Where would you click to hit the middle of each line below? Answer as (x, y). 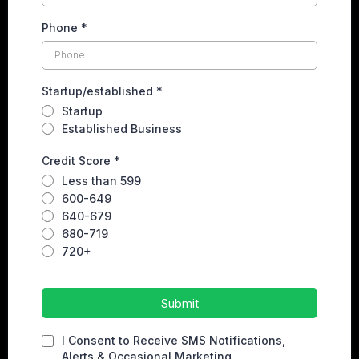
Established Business (122, 128)
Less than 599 (101, 180)
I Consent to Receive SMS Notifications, (173, 340)
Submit (179, 303)
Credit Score (78, 160)
